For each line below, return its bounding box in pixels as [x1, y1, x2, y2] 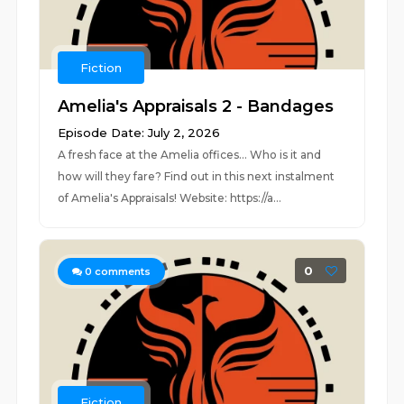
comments [92, 265, 151, 278]
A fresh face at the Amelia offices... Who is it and [58, 148, 322, 161]
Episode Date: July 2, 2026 [58, 125, 221, 140]
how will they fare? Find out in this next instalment [58, 170, 335, 183]
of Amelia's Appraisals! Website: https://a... [58, 191, 282, 205]
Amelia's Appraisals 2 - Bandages [58, 96, 335, 116]
